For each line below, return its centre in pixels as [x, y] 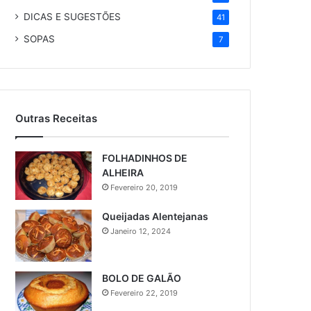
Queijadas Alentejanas [155, 217]
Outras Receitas [57, 118]
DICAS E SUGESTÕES [73, 17]
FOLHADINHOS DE [145, 158]
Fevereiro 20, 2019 [144, 187]
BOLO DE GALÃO [142, 278]
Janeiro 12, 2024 [141, 232]
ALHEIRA [123, 173]
